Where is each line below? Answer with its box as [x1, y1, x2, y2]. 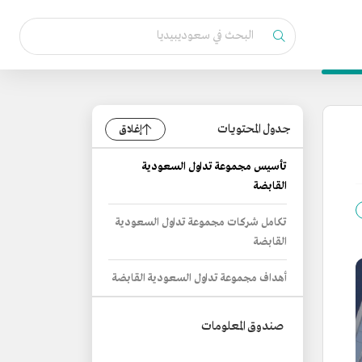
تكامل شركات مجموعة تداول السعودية [116, 216, 287, 229]
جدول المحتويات [217, 121, 290, 137]
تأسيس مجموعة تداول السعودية [142, 160, 287, 174]
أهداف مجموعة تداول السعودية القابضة [112, 271, 287, 285]
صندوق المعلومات [201, 318, 284, 335]
